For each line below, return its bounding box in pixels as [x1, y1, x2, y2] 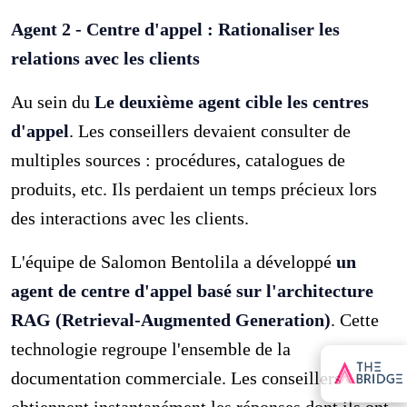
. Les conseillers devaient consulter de [69, 120, 352, 141]
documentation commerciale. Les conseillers [11, 367, 342, 388]
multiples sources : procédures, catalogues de [11, 149, 346, 170]
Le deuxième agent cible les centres [94, 91, 370, 112]
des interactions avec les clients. [11, 207, 250, 228]
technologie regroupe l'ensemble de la [11, 338, 292, 359]
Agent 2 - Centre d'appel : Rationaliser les [11, 18, 341, 39]
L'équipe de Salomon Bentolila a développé [11, 251, 337, 272]
